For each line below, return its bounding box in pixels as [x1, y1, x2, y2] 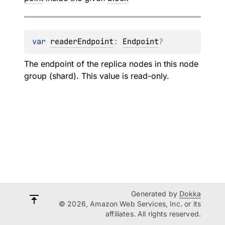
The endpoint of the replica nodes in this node [24, 59, 198, 69]
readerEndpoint [50, 36, 114, 47]
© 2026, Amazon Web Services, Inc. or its [59, 199, 201, 208]
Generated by [131, 189, 180, 198]
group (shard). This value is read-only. [24, 71, 169, 81]
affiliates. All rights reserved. [105, 209, 201, 218]
